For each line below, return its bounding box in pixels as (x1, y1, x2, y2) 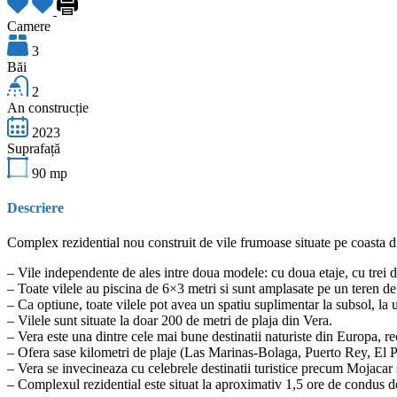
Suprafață (7, 140, 60, 156)
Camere (7, 18, 51, 34)
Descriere (7, 200, 64, 216)
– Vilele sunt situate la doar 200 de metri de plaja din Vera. (7, 313, 332, 329)
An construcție (7, 99, 89, 115)
